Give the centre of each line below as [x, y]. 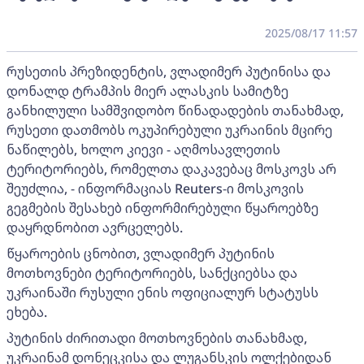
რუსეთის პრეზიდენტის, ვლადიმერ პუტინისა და [169, 72]
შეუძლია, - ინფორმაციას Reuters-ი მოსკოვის [155, 189]
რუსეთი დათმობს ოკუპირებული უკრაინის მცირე [169, 130]
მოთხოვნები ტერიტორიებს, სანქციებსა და [152, 273]
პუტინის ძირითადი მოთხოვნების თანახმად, [157, 338]
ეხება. [27, 312]
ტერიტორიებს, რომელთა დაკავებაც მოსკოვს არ [171, 169]
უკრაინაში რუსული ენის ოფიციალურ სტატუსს [162, 293]
